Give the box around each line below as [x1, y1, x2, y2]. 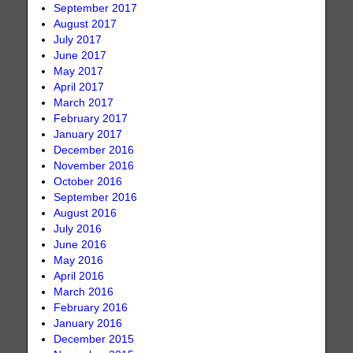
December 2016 [54, 144, 135, 157]
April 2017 [54, 81, 105, 94]
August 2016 [54, 207, 117, 220]
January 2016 [54, 318, 123, 330]
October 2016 [54, 176, 123, 188]
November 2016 [54, 160, 135, 173]
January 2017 [54, 128, 123, 141]
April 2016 [54, 270, 105, 283]
